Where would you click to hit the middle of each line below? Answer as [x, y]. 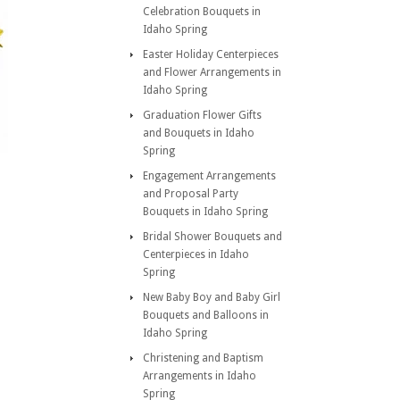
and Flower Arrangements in [212, 72]
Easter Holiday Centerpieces [211, 54]
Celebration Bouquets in [202, 12]
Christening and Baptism [203, 358]
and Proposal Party [191, 194]
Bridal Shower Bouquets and [212, 237]
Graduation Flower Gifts [202, 115]
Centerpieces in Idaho [196, 254]
